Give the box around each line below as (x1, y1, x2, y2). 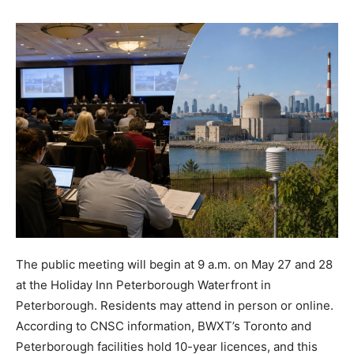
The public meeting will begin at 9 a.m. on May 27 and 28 (16, 257, 333, 273)
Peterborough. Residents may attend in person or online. (16, 298, 333, 314)
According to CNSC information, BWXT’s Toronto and (16, 318, 311, 334)
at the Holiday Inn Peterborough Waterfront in (16, 277, 271, 293)
